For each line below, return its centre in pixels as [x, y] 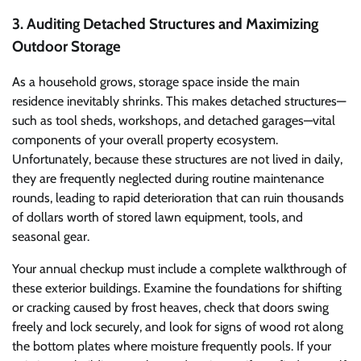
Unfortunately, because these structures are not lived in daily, [177, 160]
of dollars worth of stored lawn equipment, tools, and [158, 218]
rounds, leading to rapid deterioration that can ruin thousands [178, 198]
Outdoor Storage [66, 46]
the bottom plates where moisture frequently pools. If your [172, 346]
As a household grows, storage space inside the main [156, 82]
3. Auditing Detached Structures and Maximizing [165, 23]
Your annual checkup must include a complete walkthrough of [179, 269]
